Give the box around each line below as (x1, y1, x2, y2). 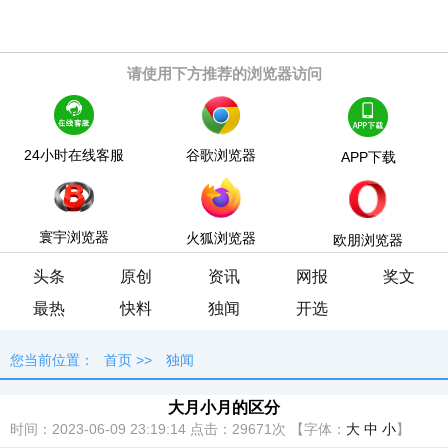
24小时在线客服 (23, 147, 124, 163)
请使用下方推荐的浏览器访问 (126, 65, 322, 82)
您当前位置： (10, 352, 94, 368)
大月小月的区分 (168, 398, 280, 416)
